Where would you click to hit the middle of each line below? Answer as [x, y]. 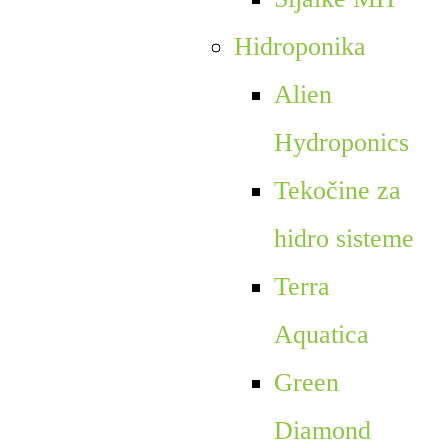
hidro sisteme [343, 238]
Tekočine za [337, 190]
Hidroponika [299, 46]
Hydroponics [341, 142]
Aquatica [321, 334]
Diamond [322, 430]
